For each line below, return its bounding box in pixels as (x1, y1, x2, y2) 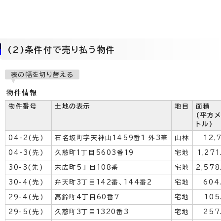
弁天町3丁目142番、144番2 (55, 179, 152, 185)
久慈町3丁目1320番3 (55, 209, 129, 215)
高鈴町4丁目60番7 (55, 194, 120, 200)
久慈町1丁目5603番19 (55, 149, 134, 156)
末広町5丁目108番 (55, 164, 119, 171)
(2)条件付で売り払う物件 (7, 45, 115, 54)
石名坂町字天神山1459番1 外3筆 (55, 135, 168, 141)
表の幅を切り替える (11, 71, 74, 78)
